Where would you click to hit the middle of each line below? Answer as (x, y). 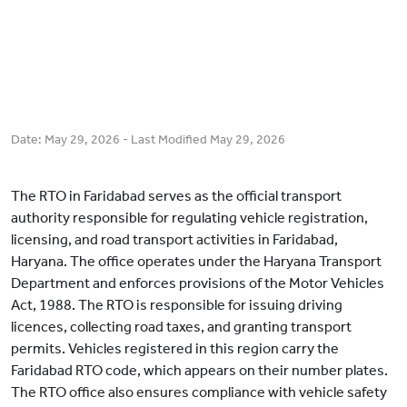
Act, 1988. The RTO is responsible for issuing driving (177, 305)
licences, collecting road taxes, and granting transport (181, 327)
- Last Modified (165, 140)
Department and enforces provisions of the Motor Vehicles (198, 283)
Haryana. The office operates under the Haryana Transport (196, 262)
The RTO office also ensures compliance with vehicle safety (199, 392)
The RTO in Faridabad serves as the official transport (176, 196)
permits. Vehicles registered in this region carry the (175, 349)
